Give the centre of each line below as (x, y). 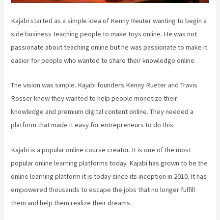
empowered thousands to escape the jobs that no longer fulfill (103, 189)
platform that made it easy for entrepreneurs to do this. (93, 125)
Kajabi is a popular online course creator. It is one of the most (101, 150)
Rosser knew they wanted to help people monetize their (94, 98)
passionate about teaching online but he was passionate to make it (109, 47)
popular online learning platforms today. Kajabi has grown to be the (110, 163)
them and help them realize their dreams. (71, 203)
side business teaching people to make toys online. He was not (104, 34)
